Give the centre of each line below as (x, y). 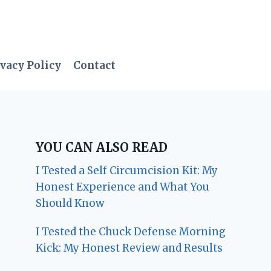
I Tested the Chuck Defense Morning (131, 231)
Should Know (70, 203)
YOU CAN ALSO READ (102, 147)
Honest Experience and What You (123, 187)
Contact (95, 66)
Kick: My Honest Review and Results (129, 248)
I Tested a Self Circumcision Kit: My (127, 170)
